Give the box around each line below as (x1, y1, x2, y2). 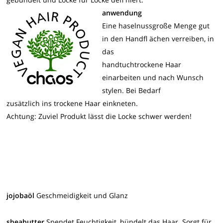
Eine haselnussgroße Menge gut (102, 20, 210, 30)
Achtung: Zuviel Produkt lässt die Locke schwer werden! (6, 111, 192, 121)
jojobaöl (6, 190, 35, 200)
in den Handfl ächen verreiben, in (102, 33, 215, 43)
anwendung (102, 7, 142, 17)
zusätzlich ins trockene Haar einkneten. (6, 98, 138, 108)
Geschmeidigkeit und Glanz (34, 190, 128, 200)
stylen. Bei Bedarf (102, 85, 161, 95)
